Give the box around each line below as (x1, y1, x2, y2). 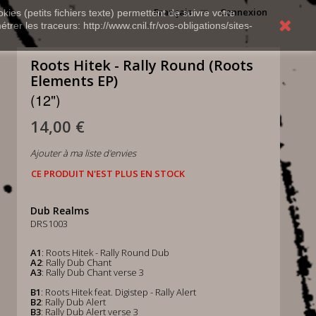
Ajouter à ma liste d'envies (30, 147, 136, 159)
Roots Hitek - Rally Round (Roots (30, 56, 253, 75)
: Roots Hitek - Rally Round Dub (41, 246, 169, 259)
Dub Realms (30, 204, 89, 217)
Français (154, 6, 192, 18)
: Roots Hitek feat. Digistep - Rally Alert (40, 286, 196, 298)
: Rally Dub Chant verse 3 (41, 266, 144, 279)
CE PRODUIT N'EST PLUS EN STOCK (30, 167, 185, 180)
